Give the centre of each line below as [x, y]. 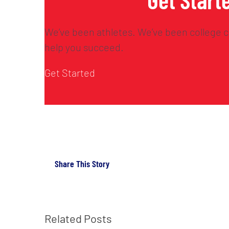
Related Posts [78, 218]
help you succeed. [84, 47]
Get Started [70, 72]
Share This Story [82, 164]
